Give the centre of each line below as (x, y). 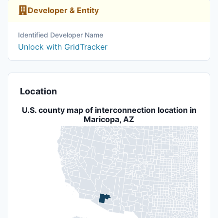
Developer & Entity (63, 10)
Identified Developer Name (61, 35)
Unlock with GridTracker (63, 47)
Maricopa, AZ (109, 119)
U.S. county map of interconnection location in (109, 110)
